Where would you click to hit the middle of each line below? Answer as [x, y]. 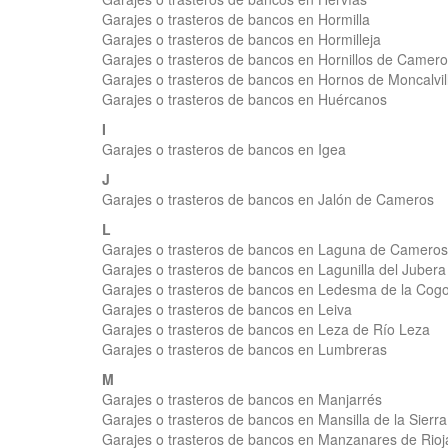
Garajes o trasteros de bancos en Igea [224, 149]
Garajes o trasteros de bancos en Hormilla [236, 19]
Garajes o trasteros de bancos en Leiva [227, 309]
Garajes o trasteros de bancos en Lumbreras [244, 349]
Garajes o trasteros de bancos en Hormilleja [241, 39]
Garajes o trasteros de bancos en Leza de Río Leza [266, 329]
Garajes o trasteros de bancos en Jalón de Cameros [268, 199]
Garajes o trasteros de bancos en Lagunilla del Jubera [274, 269]
